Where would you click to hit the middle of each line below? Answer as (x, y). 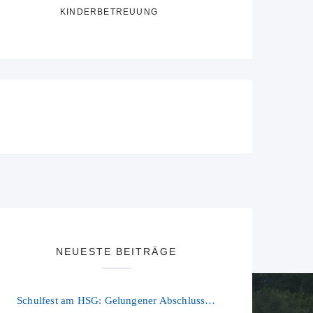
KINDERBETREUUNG (109, 12)
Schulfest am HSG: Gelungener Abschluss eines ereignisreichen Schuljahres (210, 300)
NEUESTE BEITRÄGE (116, 251)
